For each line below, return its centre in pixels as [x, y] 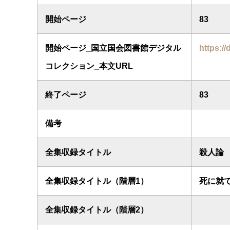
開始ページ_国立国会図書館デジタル [113, 48]
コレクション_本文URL [89, 66]
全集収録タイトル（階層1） [97, 181]
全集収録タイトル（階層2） [97, 210]
